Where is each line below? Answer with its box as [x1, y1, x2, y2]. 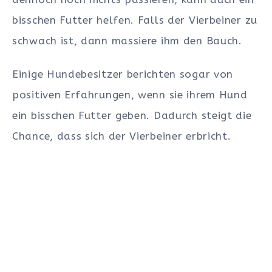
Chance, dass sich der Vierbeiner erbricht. [12, 130, 231, 143]
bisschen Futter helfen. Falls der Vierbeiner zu [12, 14, 257, 27]
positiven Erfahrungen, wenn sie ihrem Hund [12, 89, 248, 101]
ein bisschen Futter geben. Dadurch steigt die [12, 109, 252, 122]
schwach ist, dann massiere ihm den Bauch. [12, 35, 242, 47]
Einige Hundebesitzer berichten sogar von [12, 68, 234, 81]
